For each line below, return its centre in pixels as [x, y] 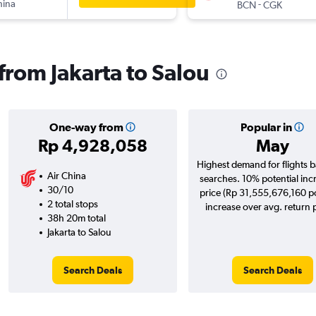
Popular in [266, 127]
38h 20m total [76, 218]
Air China [66, 176]
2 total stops [72, 204]
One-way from [86, 127]
